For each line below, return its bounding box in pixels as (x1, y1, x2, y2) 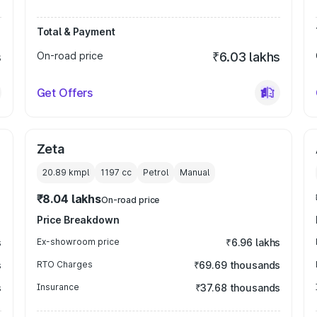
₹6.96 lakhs (225, 236, 281, 248)
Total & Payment (36, 25, 115, 38)
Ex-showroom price (36, 236, 120, 247)
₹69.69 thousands (193, 259, 281, 271)
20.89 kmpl (42, 167, 89, 178)
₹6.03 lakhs (212, 50, 281, 64)
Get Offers (36, 86, 93, 100)
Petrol (142, 167, 168, 178)
